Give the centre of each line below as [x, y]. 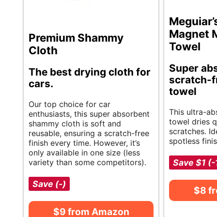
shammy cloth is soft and [75, 124]
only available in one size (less [84, 153]
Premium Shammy [76, 38]
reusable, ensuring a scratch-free [89, 133]
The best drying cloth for [90, 72]
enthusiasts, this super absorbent [89, 114]
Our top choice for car [70, 104]
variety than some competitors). [87, 163]
